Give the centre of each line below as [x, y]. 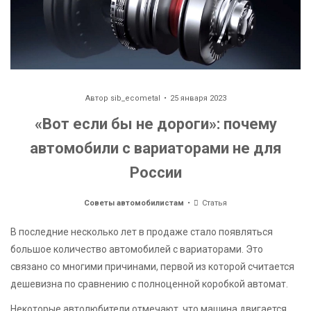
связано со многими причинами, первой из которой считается [152, 266]
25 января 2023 [198, 98]
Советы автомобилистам [134, 203]
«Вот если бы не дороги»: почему [155, 124]
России [155, 172]
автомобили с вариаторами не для [155, 148]
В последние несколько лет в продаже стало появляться [142, 232]
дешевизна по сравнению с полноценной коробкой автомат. [149, 284]
